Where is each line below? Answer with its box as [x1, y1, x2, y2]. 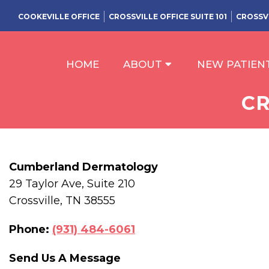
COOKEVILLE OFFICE [18, 12, 100, 21]
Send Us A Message [9, 252, 121, 265]
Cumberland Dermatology [9, 160, 158, 174]
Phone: [9, 223, 49, 236]
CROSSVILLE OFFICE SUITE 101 [109, 12, 227, 21]
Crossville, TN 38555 [9, 194, 115, 207]
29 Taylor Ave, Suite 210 [9, 177, 135, 190]
